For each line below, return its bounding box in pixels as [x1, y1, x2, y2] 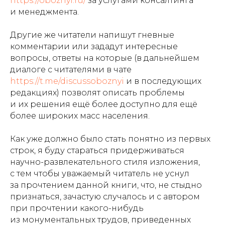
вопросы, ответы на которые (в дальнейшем [10, 53, 199, 63]
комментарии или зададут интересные [10, 41, 178, 51]
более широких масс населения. [10, 110, 150, 121]
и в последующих [124, 76, 201, 86]
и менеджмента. [10, 7, 79, 17]
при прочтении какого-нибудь [10, 203, 144, 213]
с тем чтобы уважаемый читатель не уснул [10, 168, 189, 178]
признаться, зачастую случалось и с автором [10, 191, 200, 201]
